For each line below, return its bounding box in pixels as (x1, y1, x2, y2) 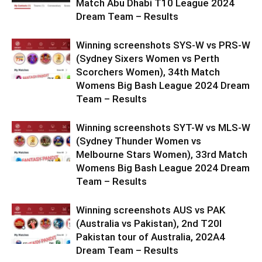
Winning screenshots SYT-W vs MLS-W (76, 121, 250, 133)
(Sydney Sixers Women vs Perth (76, 52, 219, 64)
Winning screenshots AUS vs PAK (76, 204, 225, 216)
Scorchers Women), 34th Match (76, 65, 220, 78)
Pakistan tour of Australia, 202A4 (76, 230, 225, 243)
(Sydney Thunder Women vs (76, 135, 201, 147)
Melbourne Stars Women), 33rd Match (76, 148, 247, 160)
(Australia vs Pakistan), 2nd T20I (76, 217, 222, 229)
